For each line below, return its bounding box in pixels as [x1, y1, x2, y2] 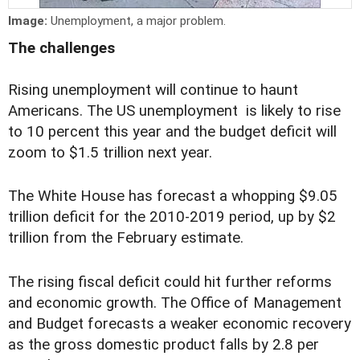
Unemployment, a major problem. [51, 14, 226, 29]
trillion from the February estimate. [8, 229, 243, 247]
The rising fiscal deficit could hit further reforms [8, 272, 332, 291]
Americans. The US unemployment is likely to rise [8, 102, 341, 121]
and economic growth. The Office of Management [8, 293, 342, 312]
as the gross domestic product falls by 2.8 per [8, 335, 319, 354]
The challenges [8, 39, 115, 58]
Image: [8, 14, 51, 29]
